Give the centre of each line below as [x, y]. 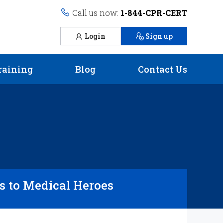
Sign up [159, 36]
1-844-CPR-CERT [154, 13]
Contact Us [162, 69]
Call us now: [95, 13]
